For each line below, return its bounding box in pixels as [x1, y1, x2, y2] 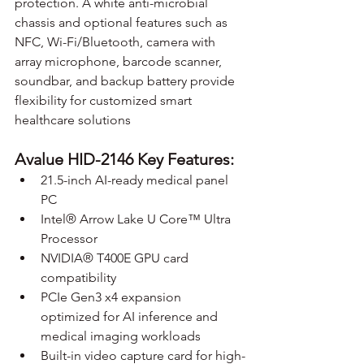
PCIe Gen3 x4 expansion [41, 288, 184, 305]
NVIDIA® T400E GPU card [41, 249, 192, 266]
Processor [41, 230, 97, 246]
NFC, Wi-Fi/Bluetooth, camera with [15, 33, 219, 50]
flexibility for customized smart [15, 92, 195, 108]
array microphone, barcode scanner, [15, 53, 225, 69]
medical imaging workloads [41, 327, 201, 344]
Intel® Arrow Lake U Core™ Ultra [41, 210, 234, 227]
